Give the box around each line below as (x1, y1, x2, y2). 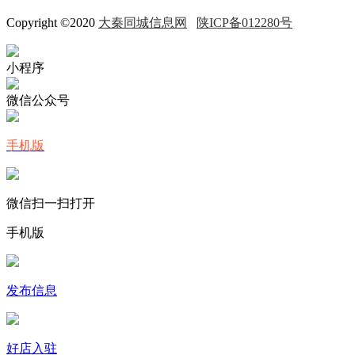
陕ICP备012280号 (197, 16, 292, 29)
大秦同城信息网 (98, 16, 187, 29)
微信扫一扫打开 (6, 197, 95, 210)
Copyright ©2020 (6, 16, 98, 29)
